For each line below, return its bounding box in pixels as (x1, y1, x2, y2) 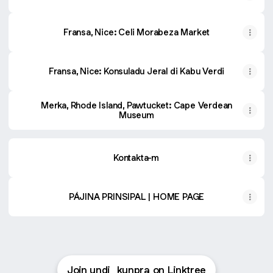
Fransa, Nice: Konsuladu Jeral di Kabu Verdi (48, 65, 225, 77)
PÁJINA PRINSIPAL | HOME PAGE (68, 191, 205, 202)
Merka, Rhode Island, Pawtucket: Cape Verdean (40, 99, 233, 111)
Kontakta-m (113, 152, 160, 163)
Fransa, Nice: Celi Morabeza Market (63, 26, 210, 38)
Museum (119, 109, 154, 121)
